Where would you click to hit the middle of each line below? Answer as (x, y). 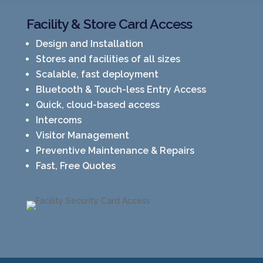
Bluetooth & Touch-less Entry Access (121, 89)
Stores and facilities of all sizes (108, 59)
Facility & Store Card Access (109, 23)
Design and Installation (89, 43)
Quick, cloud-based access (97, 104)
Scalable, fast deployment (97, 74)
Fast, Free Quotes (75, 166)
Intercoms (58, 120)
